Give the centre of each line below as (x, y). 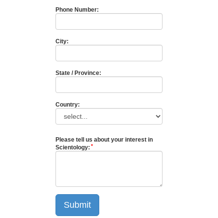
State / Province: (78, 73)
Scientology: (73, 147)
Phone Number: (77, 9)
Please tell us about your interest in (104, 139)
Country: (68, 104)
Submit (77, 205)
